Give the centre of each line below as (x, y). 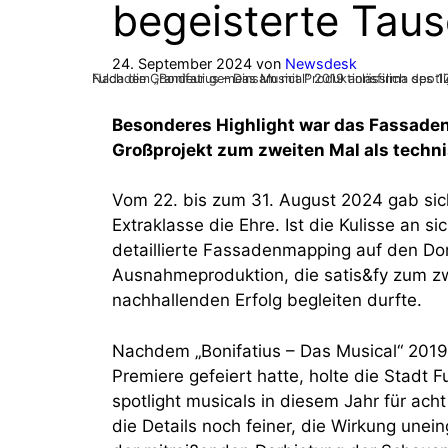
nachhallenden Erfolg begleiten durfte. (267, 300)
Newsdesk (321, 63)
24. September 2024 (182, 63)
